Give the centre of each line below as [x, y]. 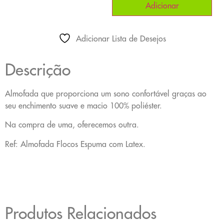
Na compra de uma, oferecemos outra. [72, 125]
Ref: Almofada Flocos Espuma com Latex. [75, 144]
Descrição [38, 69]
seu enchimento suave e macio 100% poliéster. [83, 105]
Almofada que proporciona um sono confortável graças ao [106, 93]
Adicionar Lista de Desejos [121, 38]
